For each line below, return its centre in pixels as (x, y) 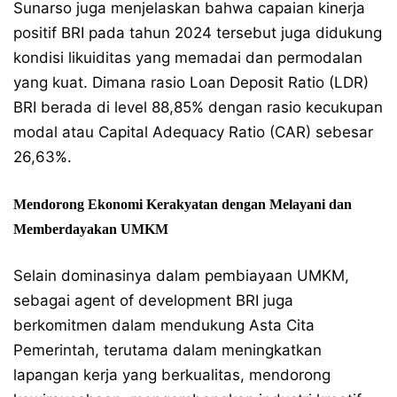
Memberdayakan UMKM (91, 229)
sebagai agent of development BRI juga (153, 300)
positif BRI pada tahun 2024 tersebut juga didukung (198, 33)
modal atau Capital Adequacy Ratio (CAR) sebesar (193, 132)
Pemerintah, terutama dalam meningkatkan (167, 350)
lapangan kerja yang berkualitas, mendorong (172, 375)
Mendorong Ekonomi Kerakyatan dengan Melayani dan (183, 204)
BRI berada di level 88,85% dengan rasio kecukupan (198, 107)
